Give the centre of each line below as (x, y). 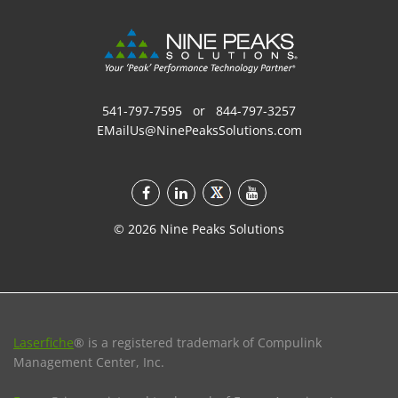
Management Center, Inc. (89, 362)
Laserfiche (44, 342)
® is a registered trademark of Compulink (198, 342)
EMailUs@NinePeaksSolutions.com (199, 130)
